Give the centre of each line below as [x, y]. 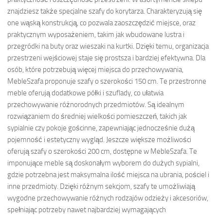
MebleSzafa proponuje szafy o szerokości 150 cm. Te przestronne [107, 81]
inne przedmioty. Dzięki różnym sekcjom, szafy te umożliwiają [101, 186]
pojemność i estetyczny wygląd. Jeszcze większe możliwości [99, 140]
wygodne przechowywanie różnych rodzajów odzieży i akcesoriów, [108, 198]
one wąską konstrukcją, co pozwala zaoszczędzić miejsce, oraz [101, 23]
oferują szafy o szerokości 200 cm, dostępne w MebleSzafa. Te [102, 151]
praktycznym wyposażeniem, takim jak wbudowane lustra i [96, 35]
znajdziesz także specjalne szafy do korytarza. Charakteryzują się [105, 11]
